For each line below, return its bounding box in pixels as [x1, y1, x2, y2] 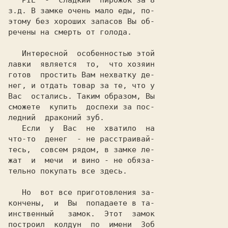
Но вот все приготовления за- [8, 188, 22, 197]
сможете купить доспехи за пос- [8, 102, 155, 111]
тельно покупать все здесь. [8, 166, 127, 176]
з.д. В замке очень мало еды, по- [8, 6, 155, 15]
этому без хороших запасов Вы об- [8, 17, 155, 26]
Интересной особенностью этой [8, 49, 22, 58]
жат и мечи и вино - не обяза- [8, 156, 155, 165]
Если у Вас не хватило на [8, 124, 22, 133]
